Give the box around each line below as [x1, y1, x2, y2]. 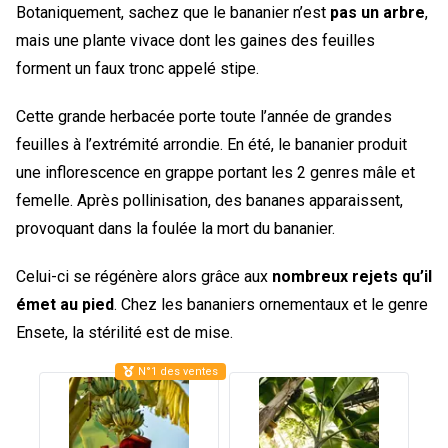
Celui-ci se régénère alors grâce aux [16, 267, 272, 287]
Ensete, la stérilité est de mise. [16, 323, 233, 343]
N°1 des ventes [138, 364, 219, 378]
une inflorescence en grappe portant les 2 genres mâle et [16, 163, 415, 183]
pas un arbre [330, 3, 425, 23]
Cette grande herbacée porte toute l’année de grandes [16, 107, 392, 127]
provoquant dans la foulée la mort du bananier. [16, 219, 335, 239]
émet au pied [16, 295, 114, 315]
